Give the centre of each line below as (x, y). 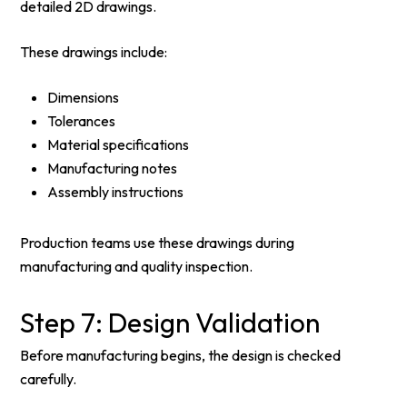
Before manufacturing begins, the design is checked (181, 355)
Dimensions (84, 97)
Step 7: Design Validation (170, 323)
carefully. (49, 379)
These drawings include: (94, 52)
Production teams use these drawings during (158, 243)
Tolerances (82, 121)
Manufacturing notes (113, 168)
